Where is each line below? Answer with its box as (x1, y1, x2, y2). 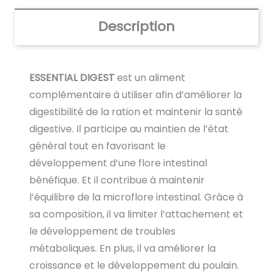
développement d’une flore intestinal (29, 155, 207, 170)
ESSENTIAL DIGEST (29, 70, 117, 85)
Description (98, 16, 175, 36)
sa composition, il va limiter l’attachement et (29, 207, 243, 221)
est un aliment (117, 70, 185, 85)
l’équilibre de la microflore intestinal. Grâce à (29, 190, 243, 204)
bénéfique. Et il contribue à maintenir (29, 172, 205, 187)
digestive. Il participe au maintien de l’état (29, 121, 229, 136)
